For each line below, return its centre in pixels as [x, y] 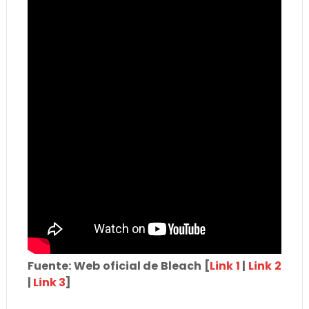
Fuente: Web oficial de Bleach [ [118, 266]
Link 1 [225, 266]
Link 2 [265, 266]
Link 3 [49, 283]
